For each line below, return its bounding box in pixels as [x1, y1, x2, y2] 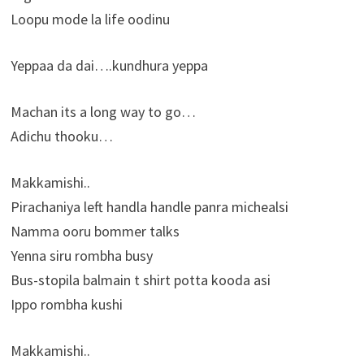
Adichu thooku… [10, 127, 113, 146]
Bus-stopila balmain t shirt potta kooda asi [10, 271, 271, 290]
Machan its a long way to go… [10, 102, 196, 122]
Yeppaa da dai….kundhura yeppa [10, 56, 208, 76]
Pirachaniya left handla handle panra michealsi [10, 197, 288, 217]
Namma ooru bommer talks [10, 222, 180, 241]
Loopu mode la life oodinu [10, 10, 170, 29]
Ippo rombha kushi [10, 295, 123, 314]
